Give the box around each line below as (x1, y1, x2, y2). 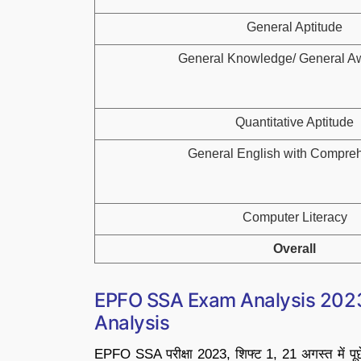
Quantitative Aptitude (235, 115, 354, 129)
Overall (273, 242, 316, 255)
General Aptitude (247, 20, 342, 34)
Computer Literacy (242, 210, 347, 224)
